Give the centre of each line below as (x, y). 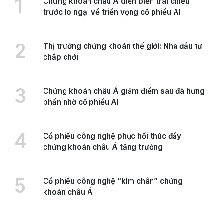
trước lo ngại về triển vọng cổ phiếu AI (112, 12)
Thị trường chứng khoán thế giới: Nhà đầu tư (122, 46)
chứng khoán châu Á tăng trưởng (103, 147)
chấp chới (60, 57)
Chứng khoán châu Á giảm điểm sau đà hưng (124, 91)
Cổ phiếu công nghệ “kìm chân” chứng (113, 181)
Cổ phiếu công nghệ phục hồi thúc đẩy (112, 136)
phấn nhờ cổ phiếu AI (81, 102)
